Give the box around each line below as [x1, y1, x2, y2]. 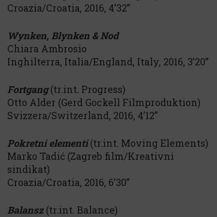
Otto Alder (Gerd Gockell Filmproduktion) [7, 96, 201, 108]
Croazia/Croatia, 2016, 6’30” [7, 176, 130, 188]
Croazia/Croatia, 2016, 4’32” [7, 1, 130, 14]
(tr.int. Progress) [48, 83, 125, 95]
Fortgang [7, 83, 48, 95]
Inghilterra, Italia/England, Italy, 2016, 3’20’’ [7, 55, 209, 68]
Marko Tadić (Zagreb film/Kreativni [7, 150, 174, 162]
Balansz [7, 203, 44, 216]
